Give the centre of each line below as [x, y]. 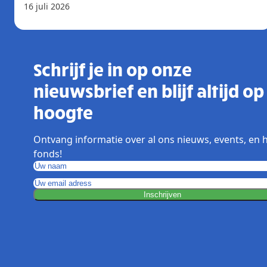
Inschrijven [162, 194]
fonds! [48, 153]
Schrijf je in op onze [113, 69]
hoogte [63, 111]
